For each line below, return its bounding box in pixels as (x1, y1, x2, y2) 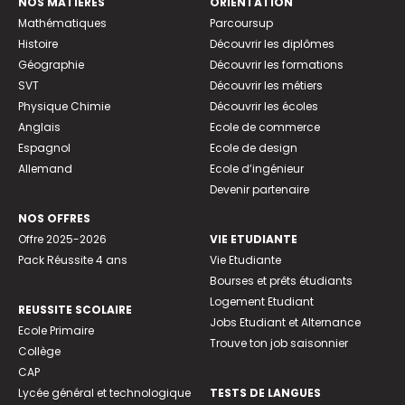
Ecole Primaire (18, 322, 94, 338)
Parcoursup (210, 14, 273, 31)
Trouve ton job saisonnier (210, 334, 348, 351)
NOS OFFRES (18, 210, 90, 226)
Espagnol (18, 139, 71, 155)
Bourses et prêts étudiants (210, 272, 353, 288)
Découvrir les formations (210, 56, 344, 72)
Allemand (18, 160, 72, 176)
